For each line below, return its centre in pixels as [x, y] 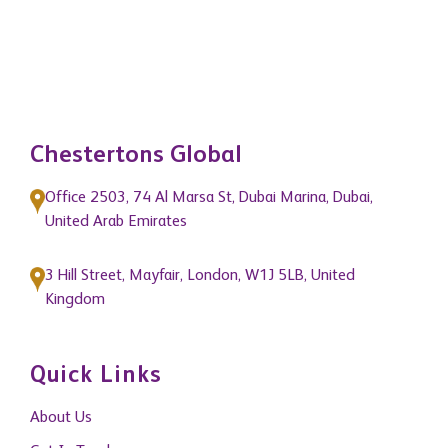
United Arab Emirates [116, 222]
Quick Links [96, 376]
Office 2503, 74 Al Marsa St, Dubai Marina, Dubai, [209, 198]
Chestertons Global [136, 156]
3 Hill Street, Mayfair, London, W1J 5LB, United [200, 276]
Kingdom [75, 300]
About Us [61, 418]
